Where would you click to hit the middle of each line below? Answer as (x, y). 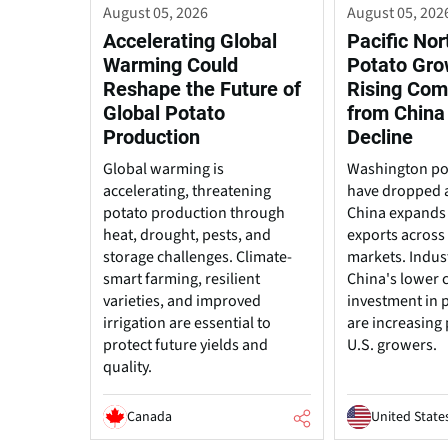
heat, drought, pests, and (187, 235)
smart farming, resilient (181, 279)
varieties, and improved (182, 301)
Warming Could (170, 65)
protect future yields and (185, 345)
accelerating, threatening (187, 191)
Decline (380, 137)
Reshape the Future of (202, 89)
